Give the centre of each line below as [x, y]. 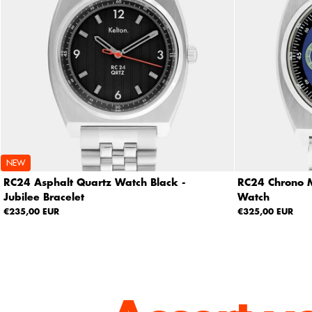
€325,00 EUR [265, 211]
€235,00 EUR [31, 211]
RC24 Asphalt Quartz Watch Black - [94, 182]
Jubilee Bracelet [44, 197]
